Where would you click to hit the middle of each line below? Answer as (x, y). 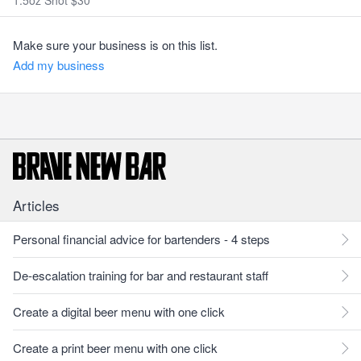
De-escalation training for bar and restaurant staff (141, 275)
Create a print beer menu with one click (115, 348)
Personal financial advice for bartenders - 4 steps (141, 239)
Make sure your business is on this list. (115, 45)
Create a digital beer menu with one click (119, 311)
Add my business (59, 65)
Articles (36, 205)
